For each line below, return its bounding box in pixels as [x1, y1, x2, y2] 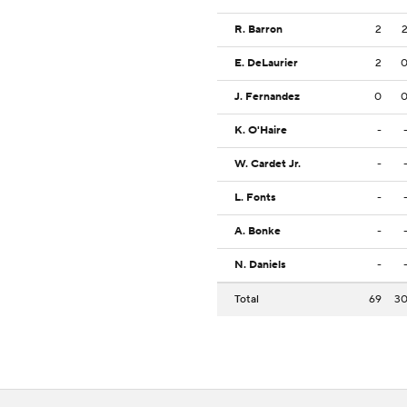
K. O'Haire [234, 124, 287, 138]
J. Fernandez [234, 90, 300, 104]
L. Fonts [234, 191, 276, 205]
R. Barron [234, 23, 283, 37]
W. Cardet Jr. [234, 157, 301, 172]
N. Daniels [234, 258, 286, 273]
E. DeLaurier [234, 56, 298, 71]
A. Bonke [234, 224, 281, 239]
